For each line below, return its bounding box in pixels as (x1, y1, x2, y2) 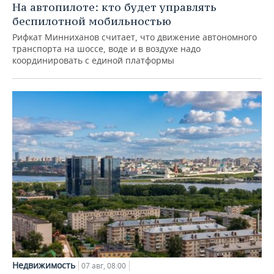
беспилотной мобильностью (12, 14, 171, 29)
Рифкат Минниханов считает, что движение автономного (12, 31, 257, 43)
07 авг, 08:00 (81, 260, 126, 271)
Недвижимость (12, 259, 75, 271)
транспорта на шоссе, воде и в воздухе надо (12, 43, 201, 55)
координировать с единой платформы (12, 54, 174, 67)
